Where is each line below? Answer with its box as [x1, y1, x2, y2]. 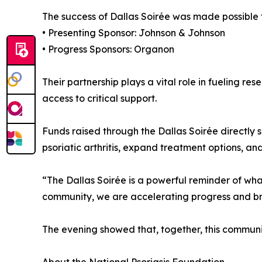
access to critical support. [42, 92, 157, 104]
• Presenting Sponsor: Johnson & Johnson [42, 27, 225, 39]
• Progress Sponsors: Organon [42, 43, 174, 55]
